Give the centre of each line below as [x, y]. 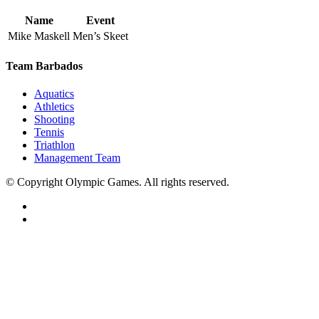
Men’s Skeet [100, 36]
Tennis [49, 132]
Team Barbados [44, 66]
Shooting [54, 120]
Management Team [77, 158]
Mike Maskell [39, 36]
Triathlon [54, 145]
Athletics [54, 107]
